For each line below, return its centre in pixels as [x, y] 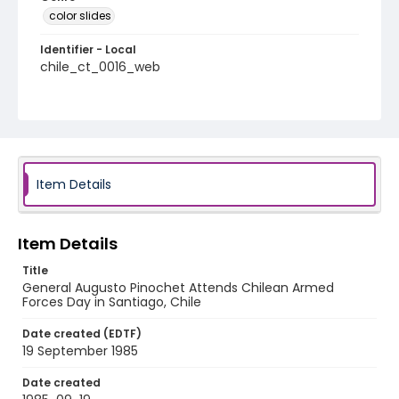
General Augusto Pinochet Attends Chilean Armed [178, 288]
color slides [80, 16]
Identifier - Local [88, 49]
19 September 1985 [80, 351]
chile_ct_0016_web [100, 67]
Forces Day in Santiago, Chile [112, 302]
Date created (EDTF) [82, 334]
